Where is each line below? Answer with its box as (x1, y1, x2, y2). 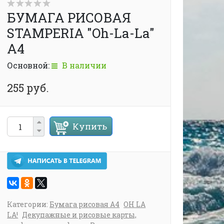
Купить (72, 120, 107, 132)
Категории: (7, 199, 50, 209)
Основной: (7, 60, 52, 70)
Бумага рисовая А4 (49, 199, 120, 209)
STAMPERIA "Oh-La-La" (7, 24, 155, 41)
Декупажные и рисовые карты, (22, 210, 137, 220)
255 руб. (7, 80, 49, 95)
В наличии (60, 60, 107, 70)
